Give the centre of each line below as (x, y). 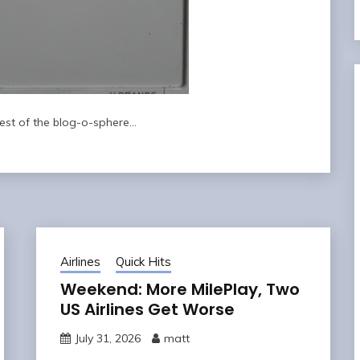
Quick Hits (143, 261)
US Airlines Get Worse (147, 309)
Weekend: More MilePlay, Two (180, 289)
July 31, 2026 (107, 338)
